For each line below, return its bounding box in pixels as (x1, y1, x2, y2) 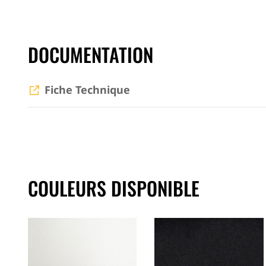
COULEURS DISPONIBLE (28, 173, 199, 202)
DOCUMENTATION (28, 40, 153, 68)
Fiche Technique (45, 82, 130, 97)
